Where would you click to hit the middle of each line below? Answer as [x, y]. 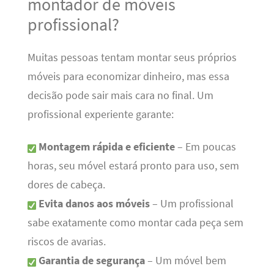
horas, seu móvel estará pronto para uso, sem [133, 166]
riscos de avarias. [66, 242]
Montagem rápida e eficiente [106, 147]
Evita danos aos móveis [94, 204]
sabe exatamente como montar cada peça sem [135, 223]
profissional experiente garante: [100, 115]
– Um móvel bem [185, 261]
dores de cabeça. [66, 185]
